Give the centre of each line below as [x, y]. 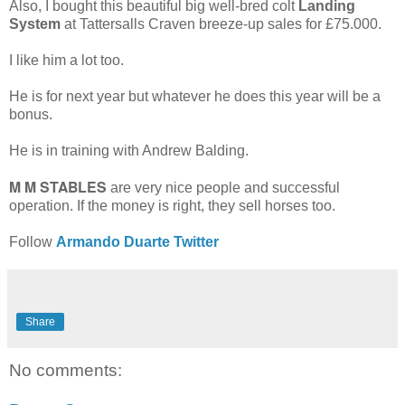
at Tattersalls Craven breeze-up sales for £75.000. [223, 24]
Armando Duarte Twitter [137, 242]
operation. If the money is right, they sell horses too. [172, 206]
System [35, 24]
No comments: [66, 371]
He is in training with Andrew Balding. [131, 151]
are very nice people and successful [223, 188]
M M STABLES [58, 187]
